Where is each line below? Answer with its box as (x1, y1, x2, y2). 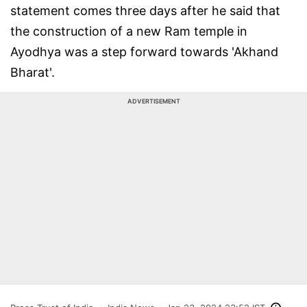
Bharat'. (10, 65, 55, 79)
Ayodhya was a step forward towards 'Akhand (10, 45, 278, 59)
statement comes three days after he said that (10, 3, 280, 18)
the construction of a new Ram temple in (10, 24, 247, 38)
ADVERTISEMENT (127, 97, 180, 105)
